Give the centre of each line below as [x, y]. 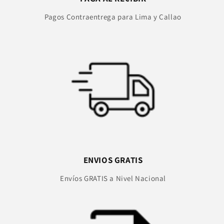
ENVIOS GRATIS [113, 160]
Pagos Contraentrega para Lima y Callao [113, 16]
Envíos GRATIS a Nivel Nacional [113, 178]
